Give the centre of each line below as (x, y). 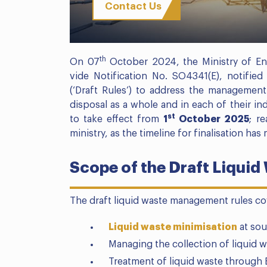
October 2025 (212, 119)
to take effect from (117, 119)
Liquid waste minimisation (173, 227)
